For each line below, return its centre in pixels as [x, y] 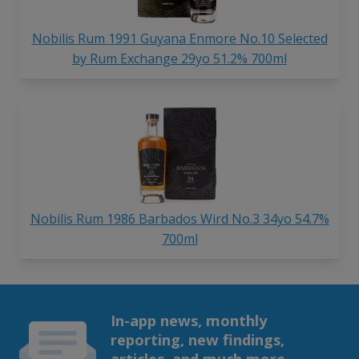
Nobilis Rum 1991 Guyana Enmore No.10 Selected [179, 38]
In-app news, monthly [188, 320]
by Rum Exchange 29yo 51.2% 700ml [179, 58]
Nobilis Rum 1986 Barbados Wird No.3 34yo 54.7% [179, 218]
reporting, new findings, [197, 339]
